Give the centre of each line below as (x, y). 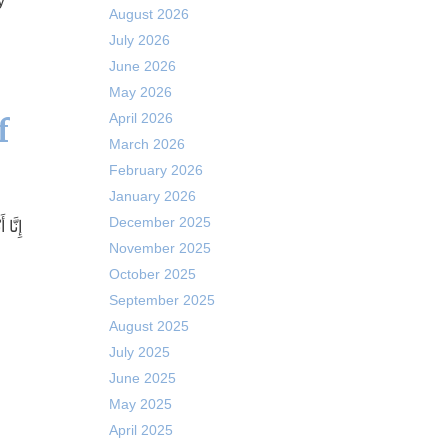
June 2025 (142, 378)
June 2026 (142, 66)
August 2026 (148, 14)
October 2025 (152, 274)
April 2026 (140, 118)
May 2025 (140, 404)
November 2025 (159, 248)
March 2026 (146, 144)
